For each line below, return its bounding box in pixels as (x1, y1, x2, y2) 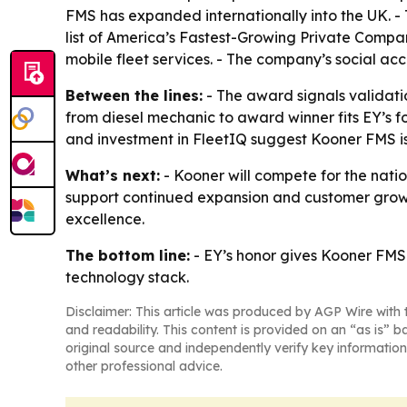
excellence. (65, 210, 144, 229)
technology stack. (65, 268, 189, 287)
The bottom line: (65, 246, 190, 265)
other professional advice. (65, 358, 223, 375)
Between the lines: (65, 86, 203, 105)
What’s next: (65, 166, 160, 185)
